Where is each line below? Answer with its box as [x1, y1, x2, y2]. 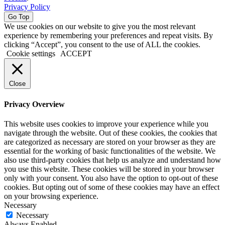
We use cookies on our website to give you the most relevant [4, 22, 195, 31]
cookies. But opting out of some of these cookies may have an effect [4, 182, 219, 191]
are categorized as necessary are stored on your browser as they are [4, 137, 215, 146]
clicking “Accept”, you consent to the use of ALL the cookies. [4, 40, 200, 49]
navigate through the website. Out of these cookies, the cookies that [4, 128, 217, 137]
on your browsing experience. [4, 191, 98, 200]
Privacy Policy [4, 3, 50, 12]
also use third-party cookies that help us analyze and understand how [4, 155, 221, 164]
